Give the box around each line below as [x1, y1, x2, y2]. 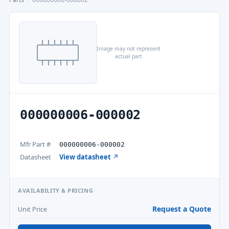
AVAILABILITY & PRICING [18, 187, 94, 194]
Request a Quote [152, 204, 211, 214]
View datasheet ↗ [59, 152, 119, 162]
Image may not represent [97, 45, 161, 52]
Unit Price [18, 205, 47, 214]
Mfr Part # [20, 140, 51, 149]
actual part [115, 53, 142, 60]
